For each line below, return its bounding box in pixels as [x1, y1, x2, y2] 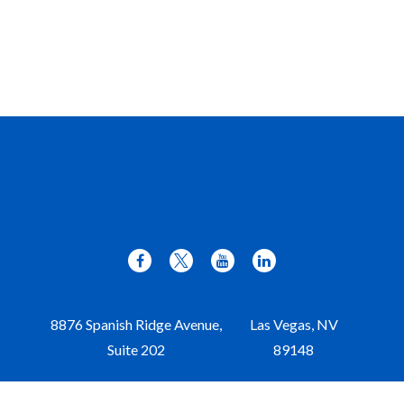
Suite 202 [106, 341, 165, 359]
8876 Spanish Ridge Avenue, [50, 316, 222, 334]
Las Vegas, [249, 316, 314, 334]
